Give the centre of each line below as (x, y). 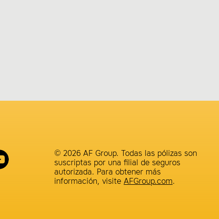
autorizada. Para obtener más (108, 173)
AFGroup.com (148, 182)
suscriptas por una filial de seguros (117, 163)
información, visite (89, 182)
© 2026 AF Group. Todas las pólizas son (126, 154)
